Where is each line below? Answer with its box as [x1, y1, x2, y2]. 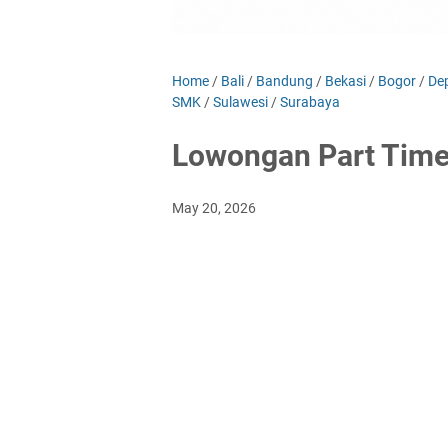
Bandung [256, 73, 313, 89]
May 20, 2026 [172, 200, 256, 216]
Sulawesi [213, 94, 268, 110]
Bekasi [325, 73, 366, 89]
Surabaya [280, 94, 340, 110]
